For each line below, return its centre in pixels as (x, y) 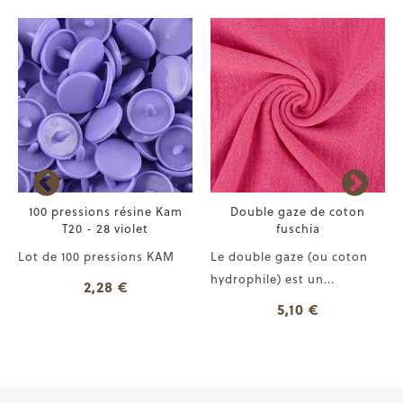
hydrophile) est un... (273, 278)
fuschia (298, 228)
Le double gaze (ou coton (289, 255)
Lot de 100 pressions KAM (96, 255)
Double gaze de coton (298, 210)
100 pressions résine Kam (105, 210)
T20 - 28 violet (105, 228)
